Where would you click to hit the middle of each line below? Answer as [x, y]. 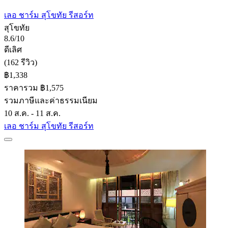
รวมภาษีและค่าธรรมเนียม [51, 100]
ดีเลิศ [13, 49]
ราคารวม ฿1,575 [34, 88]
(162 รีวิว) [21, 62]
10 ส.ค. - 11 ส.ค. [32, 113]
